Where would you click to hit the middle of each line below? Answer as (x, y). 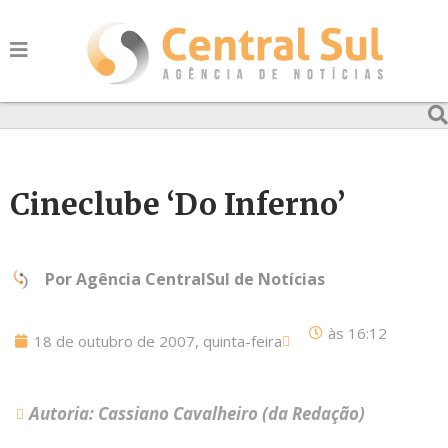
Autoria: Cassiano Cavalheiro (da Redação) (197, 413)
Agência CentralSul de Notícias (200, 279)
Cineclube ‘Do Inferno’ (177, 204)
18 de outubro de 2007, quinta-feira (158, 341)
